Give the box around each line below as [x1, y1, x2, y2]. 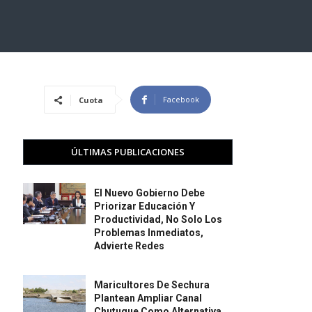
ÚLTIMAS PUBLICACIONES [70, 146, 185, 159]
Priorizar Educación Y [94, 201, 196, 212]
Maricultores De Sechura [94, 279, 210, 291]
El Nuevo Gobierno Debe [94, 187, 205, 199]
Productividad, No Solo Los [94, 214, 223, 226]
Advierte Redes [94, 240, 165, 252]
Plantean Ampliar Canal [94, 292, 203, 304]
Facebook [163, 94, 200, 105]
